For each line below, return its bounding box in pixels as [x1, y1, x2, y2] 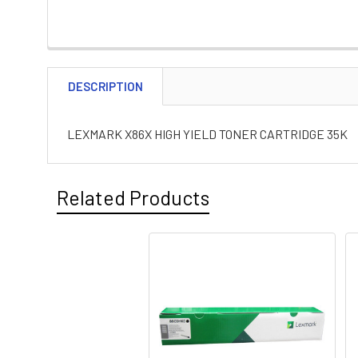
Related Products [57, 185, 209, 209]
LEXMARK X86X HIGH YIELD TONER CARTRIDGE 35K [67, 125, 348, 141]
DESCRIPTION [68, 78, 143, 93]
